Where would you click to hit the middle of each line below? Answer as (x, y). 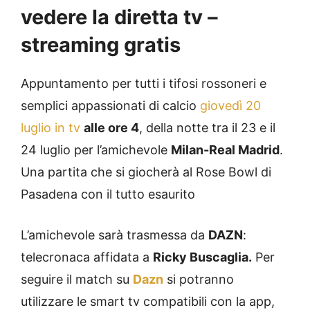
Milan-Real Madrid (225, 150)
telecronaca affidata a (87, 257)
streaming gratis (101, 45)
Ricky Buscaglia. (202, 257)
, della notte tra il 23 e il (207, 128)
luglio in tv (51, 128)
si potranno (199, 280)
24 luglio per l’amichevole (96, 150)
